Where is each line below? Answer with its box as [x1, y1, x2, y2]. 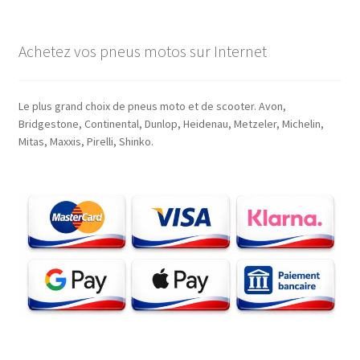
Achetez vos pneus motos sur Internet [18, 40, 267, 61]
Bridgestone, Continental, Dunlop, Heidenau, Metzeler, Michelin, [18, 116, 324, 131]
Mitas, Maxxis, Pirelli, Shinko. [18, 133, 153, 149]
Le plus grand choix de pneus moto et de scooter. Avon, [18, 98, 286, 113]
